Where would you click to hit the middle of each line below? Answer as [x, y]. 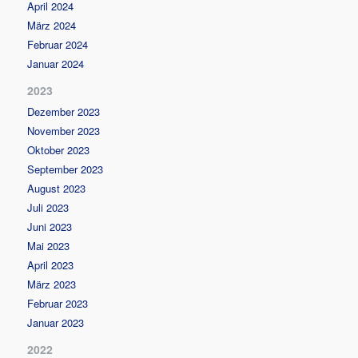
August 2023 [57, 188]
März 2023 [52, 284]
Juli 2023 [48, 207]
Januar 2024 [56, 63]
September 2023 [66, 169]
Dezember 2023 [64, 111]
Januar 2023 [56, 322]
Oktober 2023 [59, 149]
